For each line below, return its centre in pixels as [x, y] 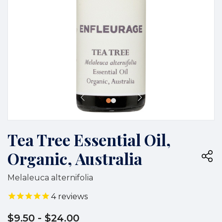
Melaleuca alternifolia [50, 177]
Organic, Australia [75, 158]
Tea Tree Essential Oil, [89, 139]
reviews [72, 196]
